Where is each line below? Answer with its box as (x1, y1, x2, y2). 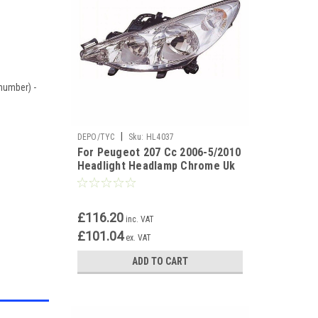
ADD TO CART (131, 256, 188, 267)
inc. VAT (125, 214, 154, 224)
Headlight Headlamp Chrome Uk (77, 159, 236, 172)
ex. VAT (125, 233, 151, 243)
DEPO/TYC (77, 132, 115, 142)
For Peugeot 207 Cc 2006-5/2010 (77, 146, 241, 159)
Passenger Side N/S (77, 172, 177, 186)
